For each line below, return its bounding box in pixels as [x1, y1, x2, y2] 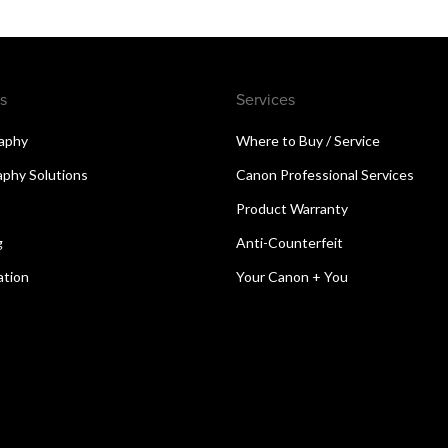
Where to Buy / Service [236, 131, 380, 149]
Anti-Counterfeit [236, 233, 343, 251]
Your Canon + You [236, 267, 348, 285]
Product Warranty [236, 199, 348, 217]
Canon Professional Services [236, 165, 414, 183]
